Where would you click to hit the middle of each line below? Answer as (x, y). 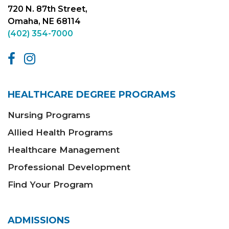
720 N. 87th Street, (48, 9)
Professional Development (69, 167)
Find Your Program (50, 185)
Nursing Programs (49, 115)
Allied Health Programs (60, 133)
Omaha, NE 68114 (44, 21)
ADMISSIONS (39, 221)
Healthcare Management (64, 150)
